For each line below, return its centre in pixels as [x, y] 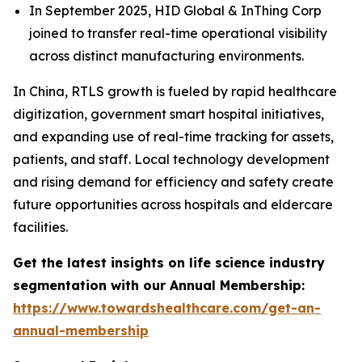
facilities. [40, 227]
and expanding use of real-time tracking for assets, [173, 136]
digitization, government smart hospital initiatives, [168, 114]
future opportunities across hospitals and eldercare [173, 204]
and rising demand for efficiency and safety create [173, 181]
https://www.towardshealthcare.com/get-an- [167, 307]
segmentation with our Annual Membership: [159, 285]
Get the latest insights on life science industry [169, 262]
